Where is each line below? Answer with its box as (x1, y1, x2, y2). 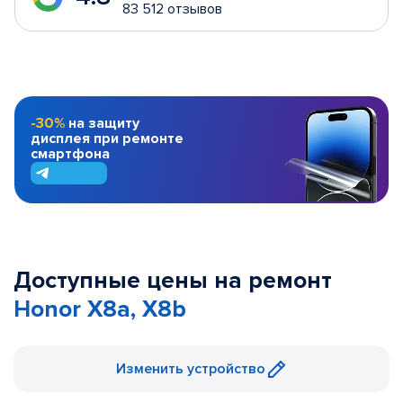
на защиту (68, 113, 139, 132)
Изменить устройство (116, 360, 265, 379)
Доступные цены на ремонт (13, 266, 332, 296)
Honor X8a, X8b (13, 295, 186, 325)
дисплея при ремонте (31, 129, 184, 148)
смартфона (31, 144, 110, 163)
